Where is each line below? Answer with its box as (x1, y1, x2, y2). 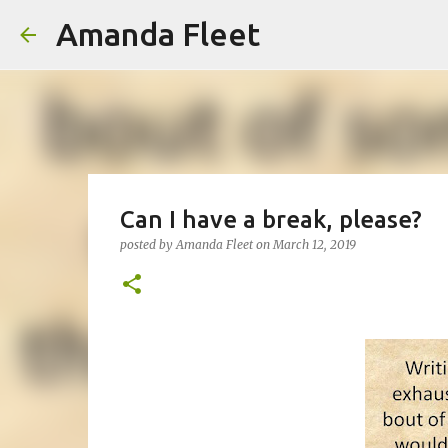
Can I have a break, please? (119, 206, 422, 233)
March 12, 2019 (272, 237, 356, 252)
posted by (119, 237, 176, 252)
